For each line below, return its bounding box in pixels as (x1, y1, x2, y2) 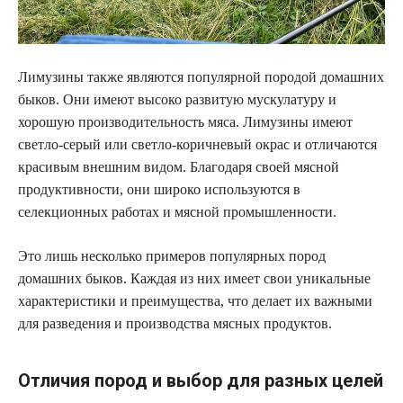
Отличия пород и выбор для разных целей (18, 370, 383, 392)
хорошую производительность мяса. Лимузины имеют (18, 114, 353, 130)
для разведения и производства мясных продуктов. (18, 316, 332, 332)
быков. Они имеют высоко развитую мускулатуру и (18, 92, 336, 108)
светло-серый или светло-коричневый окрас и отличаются (18, 137, 377, 153)
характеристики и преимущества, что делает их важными (18, 293, 372, 309)
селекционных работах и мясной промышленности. (18, 204, 336, 220)
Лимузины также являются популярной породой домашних (18, 69, 384, 85)
